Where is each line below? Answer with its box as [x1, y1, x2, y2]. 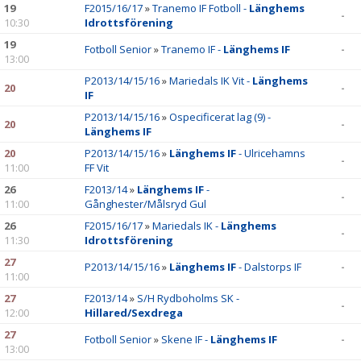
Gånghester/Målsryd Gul [85, 197, 206, 211]
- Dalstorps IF [239, 259, 301, 274]
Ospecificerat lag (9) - [169, 110, 271, 124]
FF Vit [85, 160, 109, 175]
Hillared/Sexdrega [85, 305, 183, 320]
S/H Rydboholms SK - [137, 291, 239, 305]
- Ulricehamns [239, 146, 305, 160]
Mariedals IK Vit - [169, 73, 252, 88]
